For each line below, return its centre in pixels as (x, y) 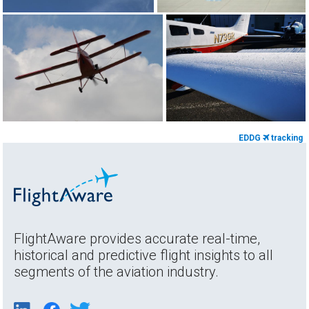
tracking (286, 138)
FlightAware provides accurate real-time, (137, 239)
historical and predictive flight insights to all (144, 256)
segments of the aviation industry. (117, 272)
